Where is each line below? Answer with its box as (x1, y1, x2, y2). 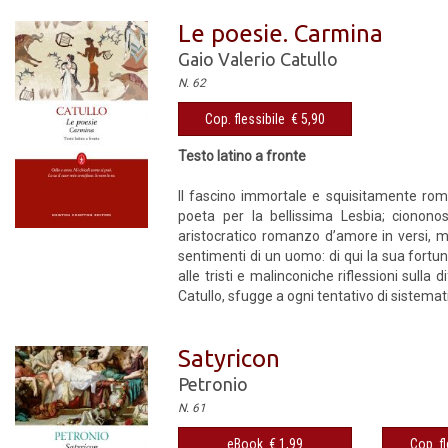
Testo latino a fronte (178, 148, 307, 164)
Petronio (178, 374, 249, 394)
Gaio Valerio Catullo (178, 49, 339, 69)
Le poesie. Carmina (178, 20, 384, 47)
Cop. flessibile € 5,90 (205, 111, 326, 127)
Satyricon (178, 345, 281, 372)
